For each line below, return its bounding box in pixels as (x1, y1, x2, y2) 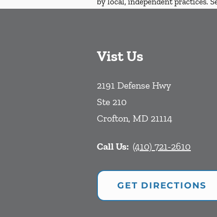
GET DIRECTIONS (117, 180, 207, 191)
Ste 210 (97, 96, 127, 108)
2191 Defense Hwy (97, 79, 171, 92)
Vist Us (97, 47, 143, 65)
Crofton (97, 112, 128, 124)
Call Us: (97, 140, 129, 153)
